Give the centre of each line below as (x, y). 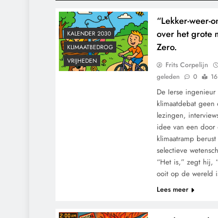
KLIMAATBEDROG (90, 47)
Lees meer (173, 189)
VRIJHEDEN (82, 61)
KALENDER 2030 (89, 34)
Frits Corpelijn (187, 65)
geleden (168, 77)
